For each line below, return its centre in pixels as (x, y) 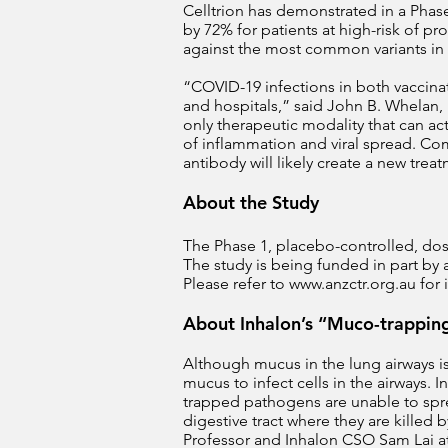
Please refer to (236, 283)
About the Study (251, 202)
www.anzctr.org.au (352, 283)
